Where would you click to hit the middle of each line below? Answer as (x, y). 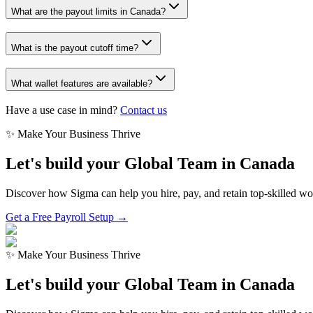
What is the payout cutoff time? (75, 48)
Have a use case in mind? (61, 110)
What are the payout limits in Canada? (88, 11)
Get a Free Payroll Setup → (67, 217)
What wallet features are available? (82, 84)
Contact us (144, 110)
